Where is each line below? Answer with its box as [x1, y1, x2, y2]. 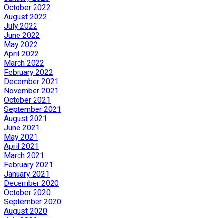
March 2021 [4, 151, 44, 160]
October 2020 [4, 188, 51, 197]
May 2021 [4, 132, 38, 142]
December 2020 [4, 179, 59, 188]
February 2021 [4, 160, 53, 169]
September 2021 [4, 105, 61, 114]
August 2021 [4, 114, 47, 123]
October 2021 [4, 95, 51, 105]
